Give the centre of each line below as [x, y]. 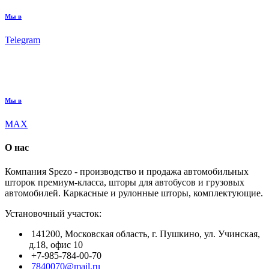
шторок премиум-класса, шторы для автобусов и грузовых [125, 182]
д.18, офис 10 [56, 244]
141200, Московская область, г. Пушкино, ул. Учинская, [144, 234]
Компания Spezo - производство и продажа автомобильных [127, 171]
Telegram [23, 40]
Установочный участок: [53, 213]
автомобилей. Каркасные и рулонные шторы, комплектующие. [134, 193]
